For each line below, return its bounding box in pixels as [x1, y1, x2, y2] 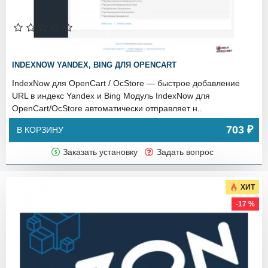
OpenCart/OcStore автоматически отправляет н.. [12, 103, 202, 114]
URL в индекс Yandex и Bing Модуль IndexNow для [12, 91, 210, 101]
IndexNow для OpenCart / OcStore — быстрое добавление [12, 78, 240, 89]
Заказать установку [63, 147, 138, 157]
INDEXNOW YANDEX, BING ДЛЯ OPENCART [12, 60, 176, 70]
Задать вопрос [156, 147, 214, 157]
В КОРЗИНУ [17, 125, 63, 135]
